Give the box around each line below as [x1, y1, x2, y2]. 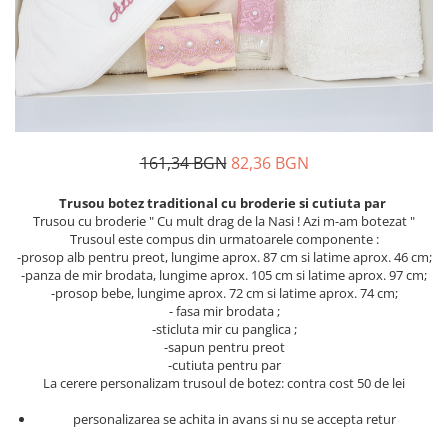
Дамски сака [15, 84, 104, 103]
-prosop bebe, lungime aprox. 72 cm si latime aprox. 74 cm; [50, 284, 398, 303]
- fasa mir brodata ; [168, 302, 280, 321]
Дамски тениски [15, 146, 132, 165]
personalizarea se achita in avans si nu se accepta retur [72, 410, 396, 429]
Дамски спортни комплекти [15, 115, 216, 134]
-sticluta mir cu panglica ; [151, 320, 297, 339]
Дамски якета [15, 177, 112, 196]
